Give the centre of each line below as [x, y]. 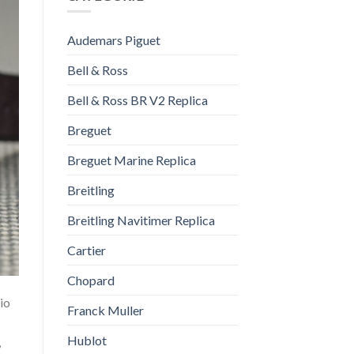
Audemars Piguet [113, 40]
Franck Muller [105, 311]
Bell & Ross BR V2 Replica [137, 100]
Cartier [86, 250]
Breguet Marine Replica [131, 160]
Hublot [87, 341]
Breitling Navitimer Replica [141, 220]
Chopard [90, 281]
